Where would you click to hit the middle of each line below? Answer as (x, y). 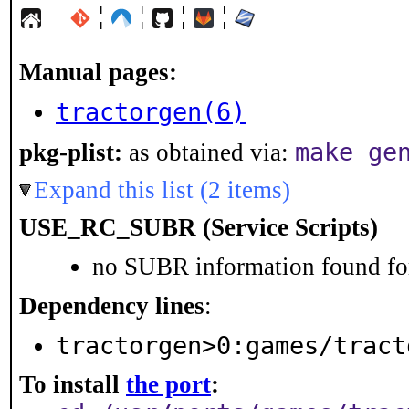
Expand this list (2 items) (162, 190)
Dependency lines (112, 306)
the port (168, 384)
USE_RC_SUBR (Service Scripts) (199, 227)
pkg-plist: (71, 152)
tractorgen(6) (151, 112)
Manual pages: (98, 72)
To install (73, 384)
